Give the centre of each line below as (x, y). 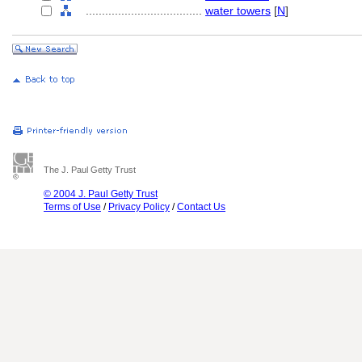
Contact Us (201, 207)
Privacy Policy (139, 207)
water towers (238, 11)
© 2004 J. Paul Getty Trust (101, 194)
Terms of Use (72, 207)
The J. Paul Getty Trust (90, 170)
